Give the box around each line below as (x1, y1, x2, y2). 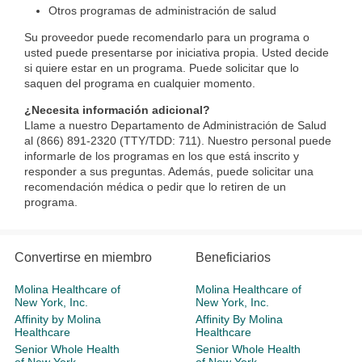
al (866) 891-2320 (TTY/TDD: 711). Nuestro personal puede (24, 134, 331, 148)
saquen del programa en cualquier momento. (24, 77, 255, 90)
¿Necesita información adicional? (24, 103, 210, 117)
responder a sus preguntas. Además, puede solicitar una (24, 165, 314, 179)
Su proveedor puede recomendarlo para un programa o (24, 31, 309, 44)
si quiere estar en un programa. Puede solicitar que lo (24, 61, 299, 75)
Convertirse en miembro (15, 250, 152, 265)
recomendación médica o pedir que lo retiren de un (24, 180, 286, 194)
